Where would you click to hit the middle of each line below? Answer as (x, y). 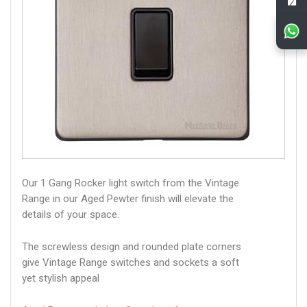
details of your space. (71, 214)
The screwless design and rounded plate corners (132, 247)
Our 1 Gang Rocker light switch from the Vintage (131, 183)
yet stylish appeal (61, 278)
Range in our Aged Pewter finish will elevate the (128, 199)
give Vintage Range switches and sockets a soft (131, 262)
